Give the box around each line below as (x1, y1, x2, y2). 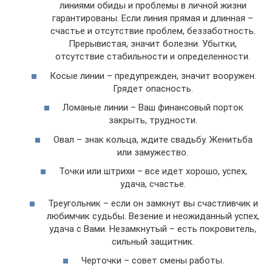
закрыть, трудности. (108, 115, 197, 126)
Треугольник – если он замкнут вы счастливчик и (47, 197, 258, 209)
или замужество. (117, 146, 188, 158)
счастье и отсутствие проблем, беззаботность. (50, 25, 256, 37)
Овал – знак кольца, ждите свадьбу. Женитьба (53, 134, 253, 145)
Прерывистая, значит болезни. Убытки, (69, 38, 237, 50)
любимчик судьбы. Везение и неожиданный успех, (46, 210, 259, 222)
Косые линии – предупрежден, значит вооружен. (49, 70, 256, 81)
